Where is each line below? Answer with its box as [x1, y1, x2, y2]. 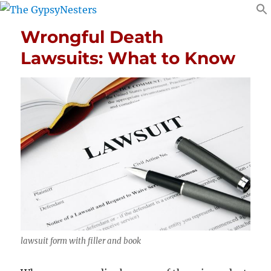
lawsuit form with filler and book [21, 236, 142, 247]
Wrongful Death [21, 26, 164, 47]
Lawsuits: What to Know [21, 47, 236, 68]
